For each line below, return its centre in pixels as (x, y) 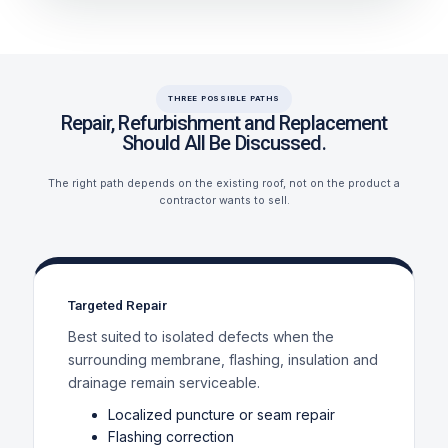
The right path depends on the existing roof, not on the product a (224, 183)
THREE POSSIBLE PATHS (224, 98)
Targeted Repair (117, 304)
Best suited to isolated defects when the (200, 336)
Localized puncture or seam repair (221, 414)
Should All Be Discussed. (224, 142)
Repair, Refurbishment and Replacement (224, 122)
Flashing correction (170, 436)
